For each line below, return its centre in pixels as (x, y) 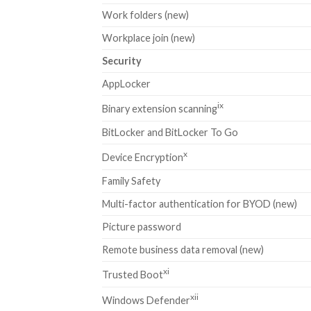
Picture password (142, 226)
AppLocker (126, 83)
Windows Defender (146, 301)
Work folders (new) (145, 15)
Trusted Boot (133, 275)
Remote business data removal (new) (183, 249)
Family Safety (131, 180)
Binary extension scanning (160, 109)
